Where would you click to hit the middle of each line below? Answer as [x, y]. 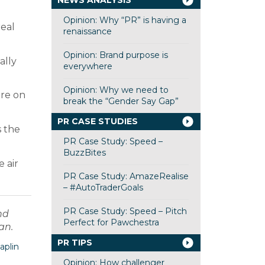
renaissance [87, 31]
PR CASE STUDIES [97, 121]
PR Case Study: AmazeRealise [126, 176]
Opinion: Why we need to [116, 90]
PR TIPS [75, 243]
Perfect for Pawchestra [111, 222]
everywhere [88, 66]
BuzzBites [84, 153]
